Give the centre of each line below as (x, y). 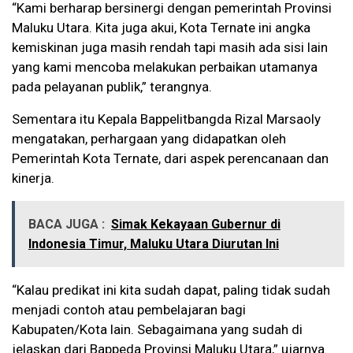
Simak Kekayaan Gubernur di (196, 225)
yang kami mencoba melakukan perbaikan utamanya (165, 67)
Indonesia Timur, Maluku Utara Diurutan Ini (154, 244)
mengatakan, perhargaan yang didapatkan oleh (149, 139)
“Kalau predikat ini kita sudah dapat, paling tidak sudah (171, 290)
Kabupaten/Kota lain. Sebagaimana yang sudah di (157, 330)
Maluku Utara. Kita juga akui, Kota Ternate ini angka (161, 28)
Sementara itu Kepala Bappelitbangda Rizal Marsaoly (166, 119)
